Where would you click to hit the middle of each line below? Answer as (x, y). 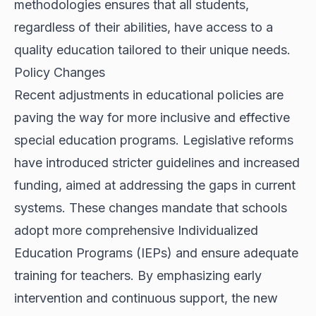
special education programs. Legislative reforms (154, 140)
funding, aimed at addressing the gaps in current (155, 186)
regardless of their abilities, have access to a (144, 28)
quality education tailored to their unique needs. (152, 50)
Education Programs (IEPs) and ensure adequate (156, 253)
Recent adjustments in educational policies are (149, 95)
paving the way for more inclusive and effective (152, 118)
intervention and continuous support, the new (146, 298)
